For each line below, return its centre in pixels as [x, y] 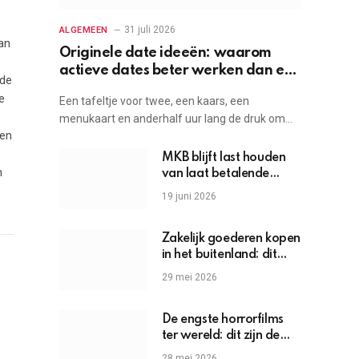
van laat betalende [215, 174]
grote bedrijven [205, 190]
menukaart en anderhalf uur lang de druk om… [175, 119]
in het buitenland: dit [219, 255]
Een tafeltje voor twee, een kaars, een [154, 101]
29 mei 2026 [189, 278]
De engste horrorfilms [222, 320]
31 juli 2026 [149, 30]
